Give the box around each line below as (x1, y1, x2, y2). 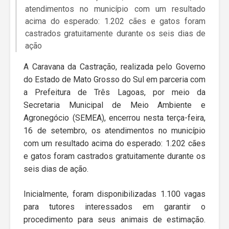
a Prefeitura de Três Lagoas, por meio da (24, 87, 205, 97)
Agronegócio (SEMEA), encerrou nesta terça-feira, (24, 112, 205, 123)
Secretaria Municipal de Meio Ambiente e (24, 100, 205, 110)
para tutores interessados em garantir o (24, 201, 205, 212)
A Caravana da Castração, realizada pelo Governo (24, 61, 205, 72)
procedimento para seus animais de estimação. (24, 214, 205, 224)
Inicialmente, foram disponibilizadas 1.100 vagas (24, 189, 205, 199)
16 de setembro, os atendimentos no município (24, 125, 205, 135)
